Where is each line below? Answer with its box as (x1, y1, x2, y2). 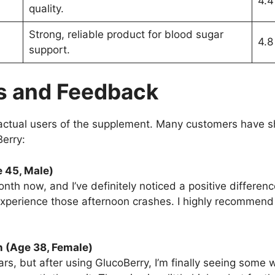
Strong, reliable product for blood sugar (28, 28, 223, 41)
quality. (28, 2, 64, 15)
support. (28, 43, 70, 56)
